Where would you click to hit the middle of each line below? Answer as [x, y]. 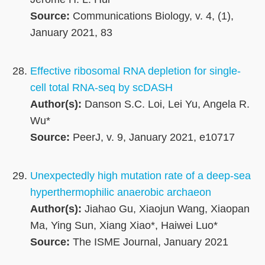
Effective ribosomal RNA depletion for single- [135, 71]
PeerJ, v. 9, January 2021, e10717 [152, 138]
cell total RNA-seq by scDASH [101, 88]
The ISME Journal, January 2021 [149, 242]
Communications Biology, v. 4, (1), [152, 16]
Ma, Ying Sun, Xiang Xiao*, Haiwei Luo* [124, 226]
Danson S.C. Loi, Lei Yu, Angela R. [166, 104]
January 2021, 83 [71, 33]
